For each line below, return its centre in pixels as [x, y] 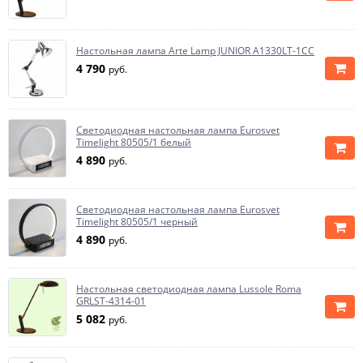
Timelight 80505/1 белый [134, 142]
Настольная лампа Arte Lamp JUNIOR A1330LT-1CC [195, 51]
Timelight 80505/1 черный [137, 222]
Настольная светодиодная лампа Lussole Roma [189, 289]
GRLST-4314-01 [111, 301]
